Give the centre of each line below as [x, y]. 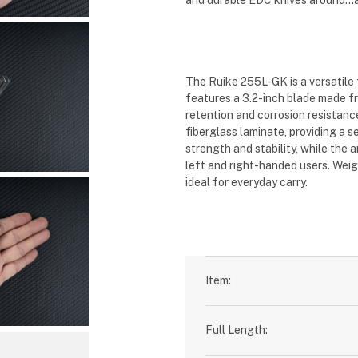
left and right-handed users [257, 165]
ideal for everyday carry [246, 182]
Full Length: [237, 330]
